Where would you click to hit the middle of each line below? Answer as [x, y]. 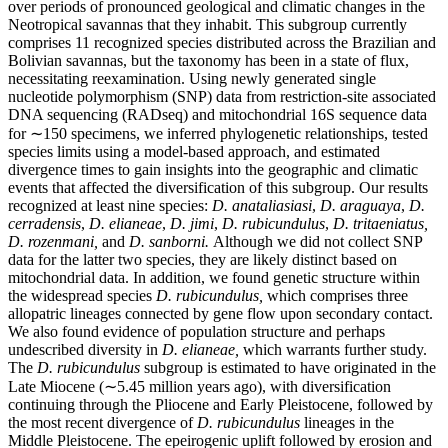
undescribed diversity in [85, 350]
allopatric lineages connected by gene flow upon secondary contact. [220, 314]
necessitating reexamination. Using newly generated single [192, 79]
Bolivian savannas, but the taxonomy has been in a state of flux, [208, 61]
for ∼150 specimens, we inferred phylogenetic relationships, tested [218, 134]
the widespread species [82, 296]
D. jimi [192, 224]
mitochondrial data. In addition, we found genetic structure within [214, 278]
